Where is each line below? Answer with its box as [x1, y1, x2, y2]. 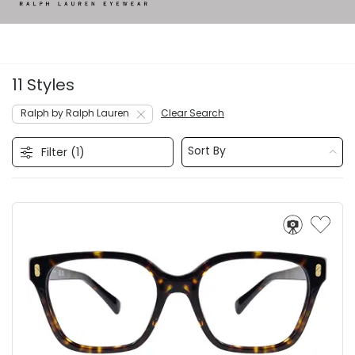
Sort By [188, 142, 226, 158]
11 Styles [12, 73, 74, 96]
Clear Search [161, 105, 224, 120]
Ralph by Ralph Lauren [21, 105, 129, 120]
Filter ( [41, 143, 76, 160]
